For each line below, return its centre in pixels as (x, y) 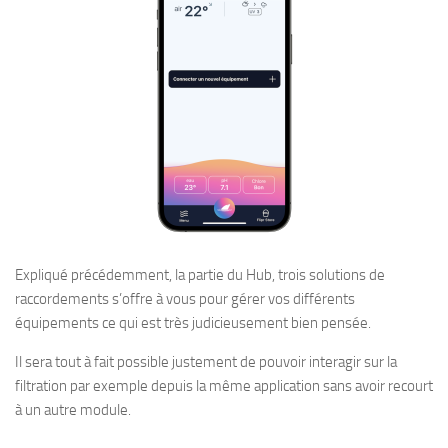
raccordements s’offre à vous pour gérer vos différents (185, 298)
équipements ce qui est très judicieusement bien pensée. (193, 322)
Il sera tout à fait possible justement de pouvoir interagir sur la (206, 361)
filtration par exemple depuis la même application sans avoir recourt (224, 385)
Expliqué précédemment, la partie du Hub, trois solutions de (200, 274)
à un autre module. (73, 409)
